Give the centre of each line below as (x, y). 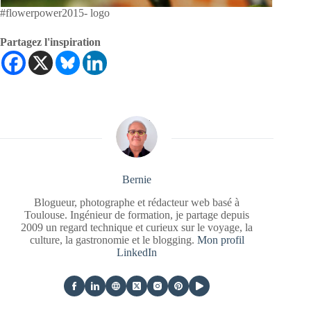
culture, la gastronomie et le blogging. (113, 240)
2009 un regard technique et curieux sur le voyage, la (137, 228)
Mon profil (220, 240)
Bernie (137, 180)
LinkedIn (137, 253)
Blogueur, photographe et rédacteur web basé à (137, 203)
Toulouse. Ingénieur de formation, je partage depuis (137, 215)
